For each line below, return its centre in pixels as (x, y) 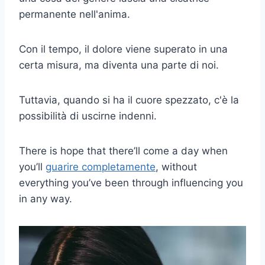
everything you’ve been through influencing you (131, 182)
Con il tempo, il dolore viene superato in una (123, 49)
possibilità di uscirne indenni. (88, 116)
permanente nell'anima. (75, 14)
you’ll (32, 167)
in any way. (46, 198)
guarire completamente (101, 167)
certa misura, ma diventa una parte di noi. (119, 65)
